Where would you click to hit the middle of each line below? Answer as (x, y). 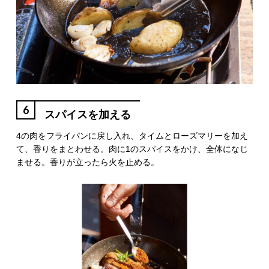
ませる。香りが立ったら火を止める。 (87, 162)
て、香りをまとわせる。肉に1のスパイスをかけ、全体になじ (132, 149)
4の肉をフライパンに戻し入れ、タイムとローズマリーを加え (132, 136)
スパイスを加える (87, 115)
